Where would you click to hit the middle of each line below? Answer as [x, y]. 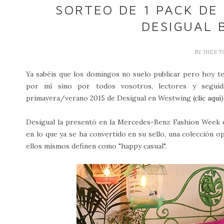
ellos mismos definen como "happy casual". [97, 146]
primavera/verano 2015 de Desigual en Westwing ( [110, 98]
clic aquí [208, 98]
